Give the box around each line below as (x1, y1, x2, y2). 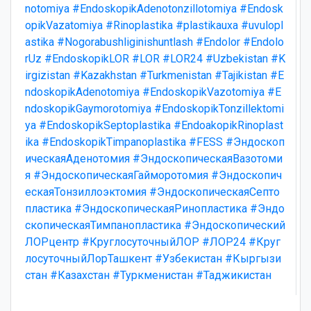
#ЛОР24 (202, 235, 246, 249)
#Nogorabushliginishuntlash (57, 35, 193, 49)
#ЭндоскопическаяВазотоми (133, 151, 283, 165)
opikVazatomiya (25, 18, 103, 32)
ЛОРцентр (25, 235, 79, 249)
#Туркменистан (112, 268, 193, 282)
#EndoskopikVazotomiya (142, 85, 264, 99)
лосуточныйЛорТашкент (25, 251, 152, 265)
